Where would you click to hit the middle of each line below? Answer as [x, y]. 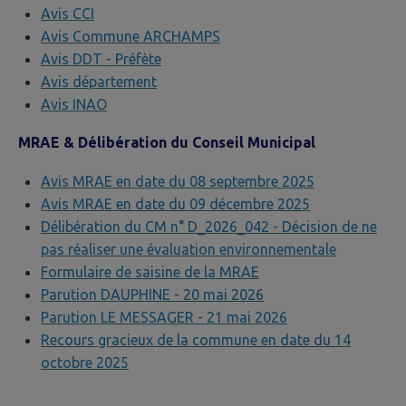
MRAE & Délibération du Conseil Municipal [167, 143]
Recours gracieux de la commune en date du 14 [196, 339]
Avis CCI [68, 14]
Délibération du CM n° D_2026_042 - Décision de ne [209, 226]
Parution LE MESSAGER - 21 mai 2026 [164, 317]
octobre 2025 [85, 362]
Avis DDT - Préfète [101, 59]
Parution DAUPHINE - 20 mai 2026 [152, 294]
